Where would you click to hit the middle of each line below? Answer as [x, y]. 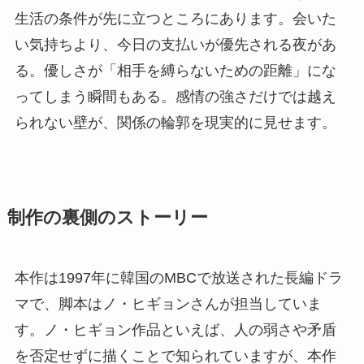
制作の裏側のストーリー [107, 217]
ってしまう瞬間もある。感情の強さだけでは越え [175, 96]
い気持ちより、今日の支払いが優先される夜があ [175, 44]
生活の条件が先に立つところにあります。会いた [175, 18]
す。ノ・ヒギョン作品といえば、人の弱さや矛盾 [175, 329]
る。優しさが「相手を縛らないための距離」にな [175, 70]
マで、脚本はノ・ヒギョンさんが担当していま [168, 303]
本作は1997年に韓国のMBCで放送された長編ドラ [178, 277]
